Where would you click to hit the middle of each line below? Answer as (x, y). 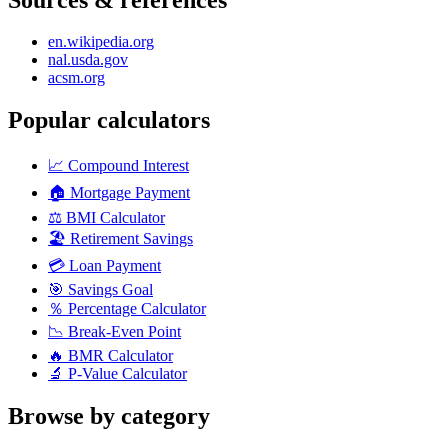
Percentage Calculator (137, 309)
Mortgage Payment (130, 193)
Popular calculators (109, 120)
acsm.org (76, 78)
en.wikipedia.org (101, 42)
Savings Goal (110, 290)
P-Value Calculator (127, 374)
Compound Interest (128, 166)
